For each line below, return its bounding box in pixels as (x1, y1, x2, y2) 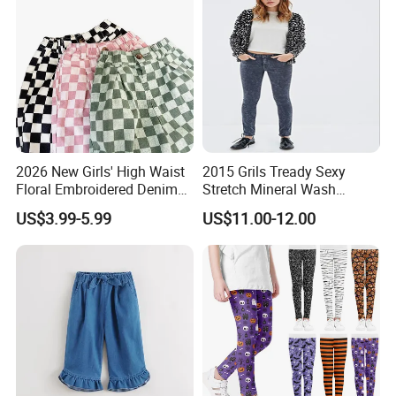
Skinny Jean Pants (202, 196, 319, 217)
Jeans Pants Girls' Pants (16, 196, 169, 217)
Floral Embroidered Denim (16, 179, 179, 199)
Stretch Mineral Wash (202, 179, 336, 199)
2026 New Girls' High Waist (16, 161, 186, 181)
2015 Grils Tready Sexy (202, 161, 346, 181)
